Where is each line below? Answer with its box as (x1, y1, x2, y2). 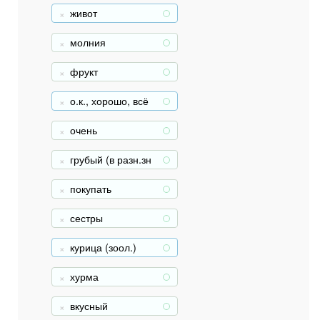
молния (70, 35, 106, 49)
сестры (70, 211, 103, 225)
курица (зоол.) (70, 240, 136, 254)
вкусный (70, 299, 108, 313)
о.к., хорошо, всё (70, 94, 149, 108)
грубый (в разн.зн (70, 152, 151, 166)
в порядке (70, 107, 116, 121)
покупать (70, 181, 111, 196)
